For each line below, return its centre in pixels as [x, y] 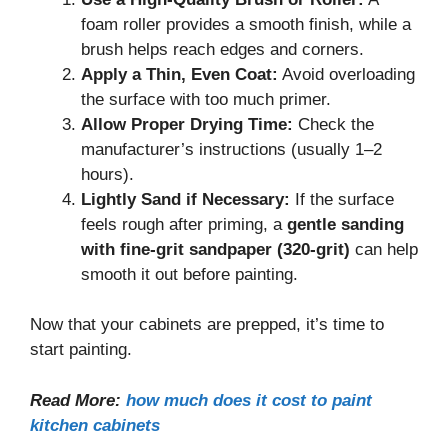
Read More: [78, 400]
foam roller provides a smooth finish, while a [246, 24]
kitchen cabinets [95, 425]
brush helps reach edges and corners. [222, 49]
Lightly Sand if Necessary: [185, 199]
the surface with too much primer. [206, 99]
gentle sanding [345, 224]
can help [384, 249]
